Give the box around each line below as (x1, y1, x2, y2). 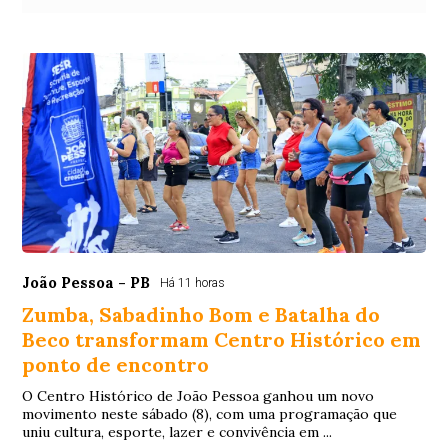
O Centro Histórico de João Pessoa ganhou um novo (22, 386, 375, 405)
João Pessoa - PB (22, 272, 151, 292)
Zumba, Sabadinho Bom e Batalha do (22, 301, 381, 327)
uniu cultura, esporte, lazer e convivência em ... (22, 422, 333, 441)
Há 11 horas (160, 275, 226, 290)
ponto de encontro (22, 351, 210, 377)
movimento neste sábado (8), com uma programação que (22, 404, 398, 423)
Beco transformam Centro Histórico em (22, 326, 422, 352)
